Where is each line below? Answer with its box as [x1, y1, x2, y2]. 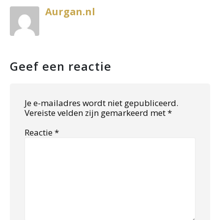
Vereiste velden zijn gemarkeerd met [25, 107, 167, 118]
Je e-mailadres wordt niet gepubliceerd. [25, 97, 178, 109]
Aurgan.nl [45, 4, 95, 18]
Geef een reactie [10, 58, 111, 74]
